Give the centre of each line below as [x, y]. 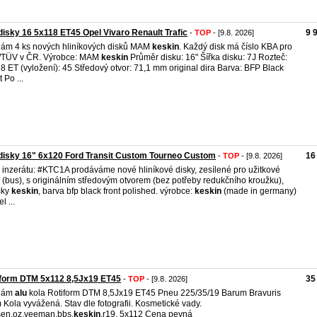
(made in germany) [259, 191]
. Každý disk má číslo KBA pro [236, 47]
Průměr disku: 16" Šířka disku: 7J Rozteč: [208, 57]
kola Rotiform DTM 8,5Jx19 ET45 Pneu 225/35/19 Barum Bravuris [154, 293]
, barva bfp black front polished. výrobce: [116, 191]
